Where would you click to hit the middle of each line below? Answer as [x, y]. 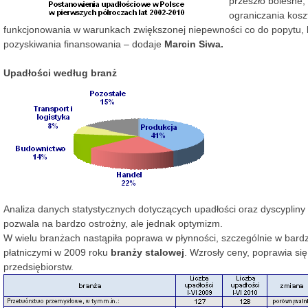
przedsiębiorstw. [38, 267]
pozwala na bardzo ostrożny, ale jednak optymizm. [113, 223]
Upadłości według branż [60, 73]
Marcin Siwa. [194, 44]
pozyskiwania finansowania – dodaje [84, 44]
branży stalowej [147, 252]
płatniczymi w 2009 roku [57, 252]
